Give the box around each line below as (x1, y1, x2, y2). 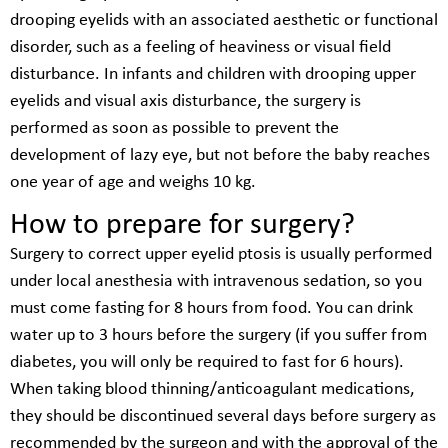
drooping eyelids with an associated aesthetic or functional (10, 11, 438, 31)
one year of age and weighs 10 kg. (10, 173, 256, 193)
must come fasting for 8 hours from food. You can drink (10, 298, 413, 318)
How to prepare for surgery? (10, 209, 355, 241)
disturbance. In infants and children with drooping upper (10, 65, 416, 85)
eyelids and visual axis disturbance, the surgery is (10, 92, 361, 112)
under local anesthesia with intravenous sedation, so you (10, 271, 422, 291)
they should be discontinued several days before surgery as (10, 406, 436, 426)
